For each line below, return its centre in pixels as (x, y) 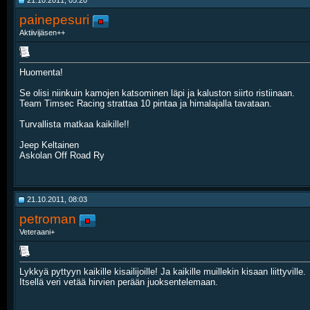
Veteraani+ (37, 232)
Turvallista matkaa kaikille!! (74, 125)
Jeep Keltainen (49, 145)
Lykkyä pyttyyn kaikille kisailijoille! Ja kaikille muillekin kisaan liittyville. (163, 272)
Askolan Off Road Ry (62, 156)
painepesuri (54, 20)
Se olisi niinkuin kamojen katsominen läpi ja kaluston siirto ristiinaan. (157, 93)
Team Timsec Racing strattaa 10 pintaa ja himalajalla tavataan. (146, 104)
